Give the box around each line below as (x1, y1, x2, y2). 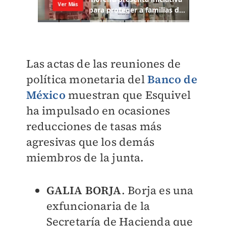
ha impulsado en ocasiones (26, 103, 171, 119)
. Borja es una (121, 183, 194, 198)
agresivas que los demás (26, 134, 155, 150)
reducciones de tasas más (26, 119, 162, 134)
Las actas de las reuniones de (26, 56, 181, 72)
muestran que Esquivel (65, 87, 191, 103)
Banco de (147, 72, 197, 87)
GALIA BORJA (46, 183, 122, 198)
